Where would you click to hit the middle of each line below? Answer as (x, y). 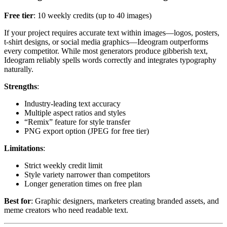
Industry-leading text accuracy (72, 103)
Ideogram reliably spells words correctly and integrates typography (110, 60)
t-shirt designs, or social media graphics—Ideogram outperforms (106, 42)
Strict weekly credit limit (63, 165)
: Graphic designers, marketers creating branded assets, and (125, 201)
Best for (17, 201)
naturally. (19, 69)
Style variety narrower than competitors (87, 174)
